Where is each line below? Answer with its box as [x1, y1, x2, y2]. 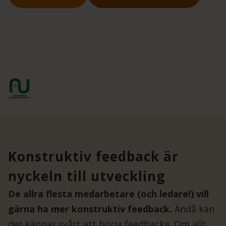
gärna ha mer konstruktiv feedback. [8, 203, 172, 215]
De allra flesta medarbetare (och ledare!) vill [8, 188, 209, 200]
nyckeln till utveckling [8, 167, 165, 186]
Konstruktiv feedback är [8, 147, 179, 166]
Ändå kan [172, 203, 214, 215]
